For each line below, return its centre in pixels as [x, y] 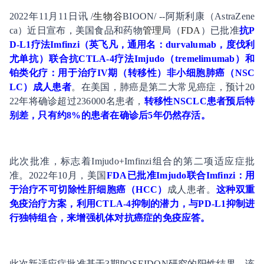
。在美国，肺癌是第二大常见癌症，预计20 [163, 87]
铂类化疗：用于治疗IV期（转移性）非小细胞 [107, 73]
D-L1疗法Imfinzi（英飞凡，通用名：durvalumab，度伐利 [132, 44]
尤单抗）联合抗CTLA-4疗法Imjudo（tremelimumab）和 [132, 59]
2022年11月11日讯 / [51, 16]
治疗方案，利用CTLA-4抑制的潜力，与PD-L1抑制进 [142, 204]
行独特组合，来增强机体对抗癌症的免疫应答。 [110, 218]
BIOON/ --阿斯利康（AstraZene [189, 16]
